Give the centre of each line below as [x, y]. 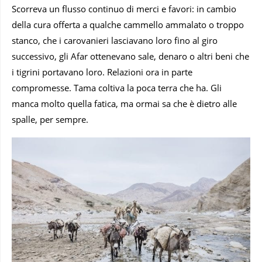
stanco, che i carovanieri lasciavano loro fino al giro [115, 40]
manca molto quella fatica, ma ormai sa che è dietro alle [124, 103]
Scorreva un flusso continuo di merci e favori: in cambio [124, 8]
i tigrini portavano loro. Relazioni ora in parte [102, 72]
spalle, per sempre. [50, 119]
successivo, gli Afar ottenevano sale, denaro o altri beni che [130, 56]
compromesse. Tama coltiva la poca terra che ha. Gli [117, 87]
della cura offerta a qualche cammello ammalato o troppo [128, 24]
